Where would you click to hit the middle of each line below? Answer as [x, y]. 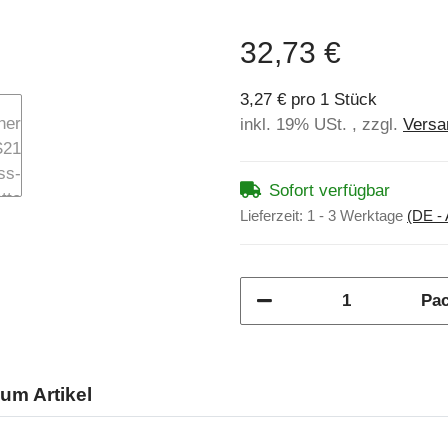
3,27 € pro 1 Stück [308, 99]
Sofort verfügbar [329, 190]
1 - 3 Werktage [357, 215]
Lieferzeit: [273, 215]
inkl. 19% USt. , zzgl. [321, 124]
